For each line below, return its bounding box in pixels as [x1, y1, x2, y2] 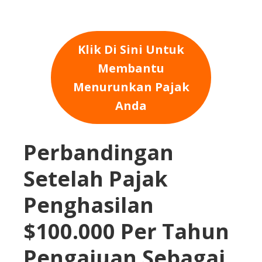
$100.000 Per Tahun [23, 216, 229, 246]
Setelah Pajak [23, 164, 168, 193]
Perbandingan [23, 137, 174, 167]
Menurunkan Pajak [73, 78, 189, 95]
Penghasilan [23, 190, 154, 219]
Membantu [98, 60, 164, 76]
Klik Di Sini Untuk [78, 41, 184, 57]
